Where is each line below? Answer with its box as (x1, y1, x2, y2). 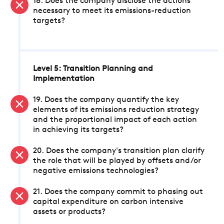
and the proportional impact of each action (33, 116, 197, 124)
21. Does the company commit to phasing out (33, 188, 203, 196)
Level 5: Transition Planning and (33, 65, 153, 73)
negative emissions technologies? (33, 167, 158, 175)
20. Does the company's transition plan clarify (33, 147, 204, 155)
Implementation (33, 75, 94, 83)
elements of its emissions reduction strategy (33, 106, 199, 114)
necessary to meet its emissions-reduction (33, 7, 191, 15)
